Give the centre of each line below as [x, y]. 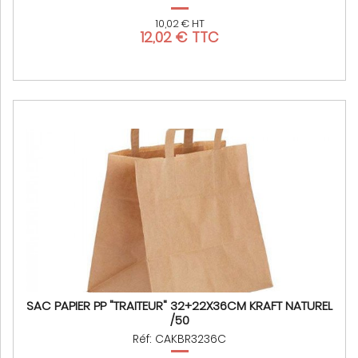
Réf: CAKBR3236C [179, 339]
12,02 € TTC [179, 38]
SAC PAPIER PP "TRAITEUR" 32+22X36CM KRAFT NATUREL [179, 306]
